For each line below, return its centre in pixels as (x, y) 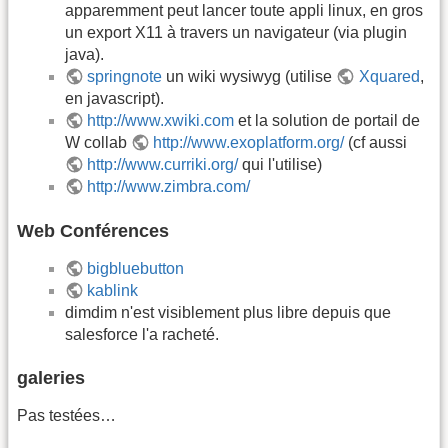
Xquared (389, 77)
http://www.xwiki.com (161, 121)
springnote (125, 77)
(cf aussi (376, 143)
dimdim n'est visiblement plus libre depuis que (228, 312)
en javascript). (114, 99)
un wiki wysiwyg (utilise (249, 77)
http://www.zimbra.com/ (169, 187)
